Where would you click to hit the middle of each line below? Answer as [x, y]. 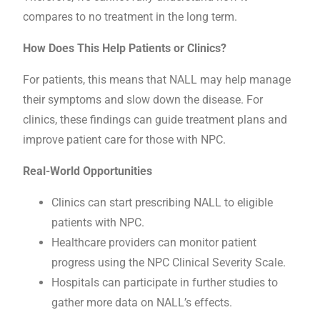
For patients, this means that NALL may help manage [157, 80]
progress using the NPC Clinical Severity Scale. [169, 263]
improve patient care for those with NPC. [124, 140]
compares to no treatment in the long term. [130, 17]
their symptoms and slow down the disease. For [143, 100]
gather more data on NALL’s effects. [142, 303]
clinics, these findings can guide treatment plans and [155, 120]
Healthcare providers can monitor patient [154, 243]
